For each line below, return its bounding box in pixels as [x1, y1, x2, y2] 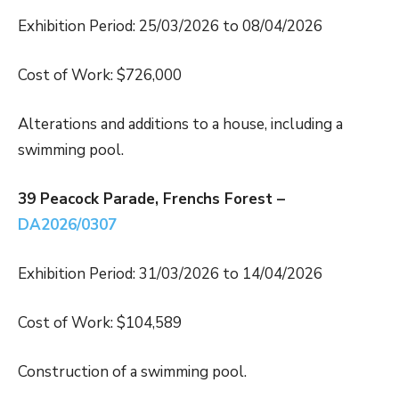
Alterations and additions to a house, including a [18, 114, 343, 135]
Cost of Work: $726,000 [18, 65, 182, 86]
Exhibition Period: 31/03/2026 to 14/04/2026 [18, 264, 322, 285]
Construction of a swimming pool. [18, 362, 247, 383]
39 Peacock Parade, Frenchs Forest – [18, 189, 285, 210]
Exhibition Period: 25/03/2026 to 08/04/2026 [18, 16, 322, 37]
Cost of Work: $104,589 [18, 313, 182, 334]
